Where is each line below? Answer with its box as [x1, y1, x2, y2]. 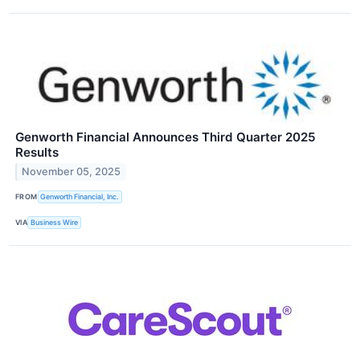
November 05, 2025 [22, 166, 121, 178]
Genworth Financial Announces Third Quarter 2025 [15, 129, 316, 145]
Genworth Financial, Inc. [40, 192, 120, 202]
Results [15, 144, 59, 160]
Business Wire [31, 218, 79, 227]
